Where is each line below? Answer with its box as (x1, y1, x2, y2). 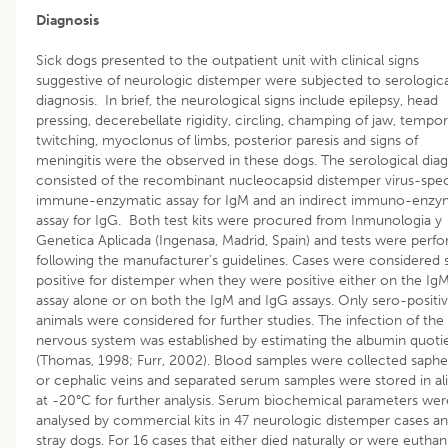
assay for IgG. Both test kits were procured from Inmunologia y (36, 211, 442, 229)
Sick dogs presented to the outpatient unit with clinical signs (36, 51, 419, 69)
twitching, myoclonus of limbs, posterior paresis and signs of (36, 131, 418, 149)
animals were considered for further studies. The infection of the (36, 311, 444, 329)
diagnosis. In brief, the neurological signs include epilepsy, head (36, 91, 438, 109)
